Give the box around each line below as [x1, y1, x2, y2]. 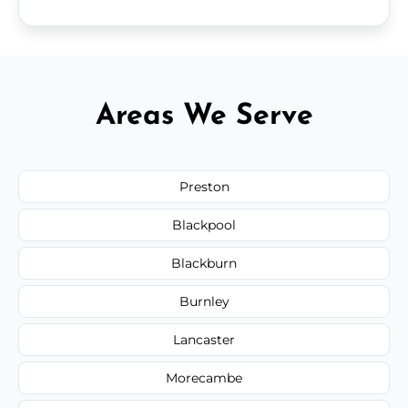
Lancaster [173, 331, 235, 348]
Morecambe [166, 369, 242, 386]
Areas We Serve [95, 101, 313, 131]
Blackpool [172, 216, 236, 233]
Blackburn [171, 254, 237, 271]
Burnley [178, 292, 229, 310]
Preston [178, 178, 229, 195]
